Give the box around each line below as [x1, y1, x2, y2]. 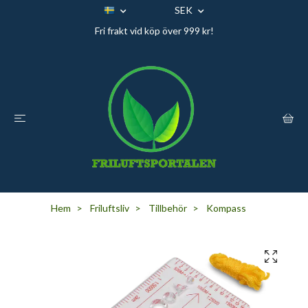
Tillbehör [148, 202, 187, 214]
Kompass [204, 202, 246, 214]
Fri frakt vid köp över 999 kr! [94, 25, 214, 36]
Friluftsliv [90, 202, 129, 214]
